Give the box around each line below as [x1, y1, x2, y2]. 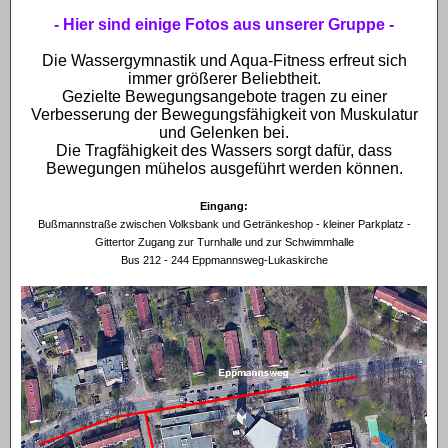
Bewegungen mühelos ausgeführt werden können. [45, 159, 403, 177]
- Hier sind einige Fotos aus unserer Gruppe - [54, 15, 394, 33]
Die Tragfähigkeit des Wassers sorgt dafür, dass [56, 141, 392, 159]
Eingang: [200, 199, 248, 212]
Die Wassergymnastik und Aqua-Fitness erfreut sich [41, 51, 407, 69]
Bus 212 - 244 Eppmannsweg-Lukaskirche [120, 253, 328, 266]
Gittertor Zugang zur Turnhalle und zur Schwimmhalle [94, 235, 354, 248]
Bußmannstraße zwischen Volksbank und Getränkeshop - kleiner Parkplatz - [37, 217, 411, 230]
